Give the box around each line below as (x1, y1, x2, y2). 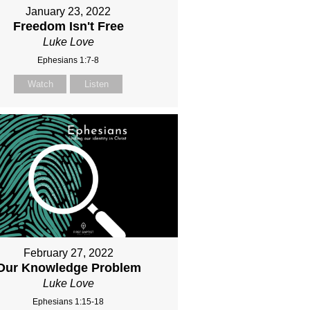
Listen (84, 79, 109, 90)
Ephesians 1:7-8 (37, 55, 100, 66)
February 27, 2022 (23, 246, 113, 259)
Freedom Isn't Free (12, 19, 124, 34)
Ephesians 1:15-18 (33, 296, 104, 307)
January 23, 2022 (26, 6, 111, 18)
